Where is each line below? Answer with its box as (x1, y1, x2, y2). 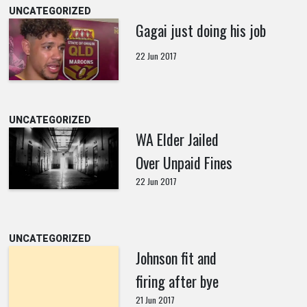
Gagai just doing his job (135, 19, 266, 41)
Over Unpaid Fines (135, 151, 232, 173)
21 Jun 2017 (135, 293, 175, 306)
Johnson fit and (135, 246, 217, 269)
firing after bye (135, 269, 219, 292)
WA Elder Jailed (135, 127, 219, 150)
